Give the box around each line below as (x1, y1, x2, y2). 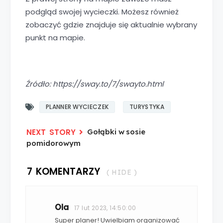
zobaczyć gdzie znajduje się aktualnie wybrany (25, 19, 197, 30)
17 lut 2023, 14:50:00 (74, 203, 136, 212)
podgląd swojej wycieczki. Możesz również (25, 6, 179, 17)
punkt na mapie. (25, 32, 85, 43)
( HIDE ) (107, 167, 137, 177)
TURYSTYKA (129, 102, 164, 111)
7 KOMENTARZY (27, 164, 100, 178)
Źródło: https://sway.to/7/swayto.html (25, 78, 164, 89)
